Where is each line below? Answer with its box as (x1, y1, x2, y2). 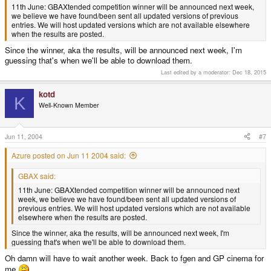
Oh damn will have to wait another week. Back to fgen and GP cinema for (5, 252, 264, 264)
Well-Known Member (39, 100, 99, 110)
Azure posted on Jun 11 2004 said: (11, 149, 126, 160)
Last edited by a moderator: (161, 68, 232, 77)
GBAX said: (18, 170, 56, 181)
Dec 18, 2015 (232, 68, 266, 77)
